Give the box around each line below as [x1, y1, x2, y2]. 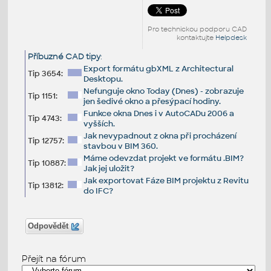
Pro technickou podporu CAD [148, 25, 247, 34]
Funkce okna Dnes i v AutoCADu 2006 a [83, 108, 234, 119]
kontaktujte [177, 33, 216, 42]
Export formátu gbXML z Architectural [83, 63, 233, 74]
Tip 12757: [27, 135, 64, 146]
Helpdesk [215, 33, 247, 42]
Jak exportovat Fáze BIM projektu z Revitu [83, 175, 249, 186]
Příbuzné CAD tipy [27, 51, 100, 62]
